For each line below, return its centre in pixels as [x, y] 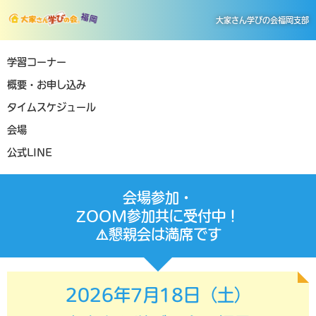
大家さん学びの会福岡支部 [262, 20]
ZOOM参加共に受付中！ [158, 216]
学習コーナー [37, 62]
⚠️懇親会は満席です [158, 234]
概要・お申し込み [47, 85]
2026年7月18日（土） [158, 295]
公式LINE [30, 152]
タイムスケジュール [51, 107]
